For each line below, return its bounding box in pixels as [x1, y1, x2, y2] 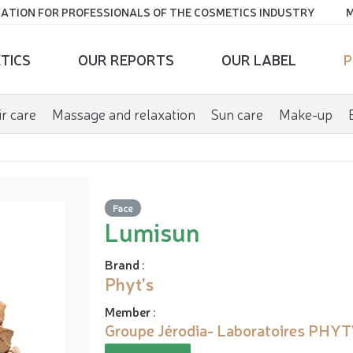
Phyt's [105, 271, 154, 295]
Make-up [278, 104, 333, 123]
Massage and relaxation [51, 104, 195, 123]
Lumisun [105, 214, 200, 248]
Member [105, 302, 150, 320]
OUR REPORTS [77, 50, 174, 69]
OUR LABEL [221, 50, 296, 69]
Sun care [210, 104, 263, 123]
